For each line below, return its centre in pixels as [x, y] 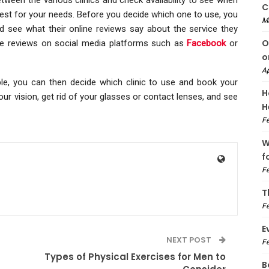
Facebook [207, 43]
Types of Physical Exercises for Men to [135, 256]
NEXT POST [190, 240]
